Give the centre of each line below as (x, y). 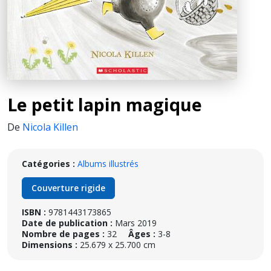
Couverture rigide (68, 188)
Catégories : (48, 164)
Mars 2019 (136, 223)
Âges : (142, 234)
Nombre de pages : (63, 234)
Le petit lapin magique (105, 104)
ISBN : (34, 212)
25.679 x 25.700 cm (116, 245)
